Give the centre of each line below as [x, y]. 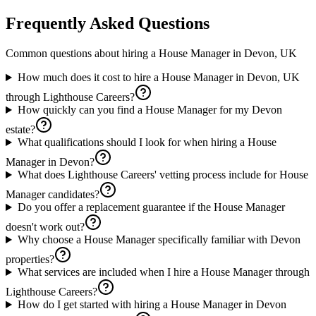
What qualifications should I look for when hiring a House [147, 142]
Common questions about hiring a [82, 54]
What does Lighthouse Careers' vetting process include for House [163, 175]
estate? [20, 130]
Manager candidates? [53, 195]
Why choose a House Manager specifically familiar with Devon [159, 240]
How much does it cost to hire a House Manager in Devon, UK [158, 78]
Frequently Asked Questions [108, 24]
